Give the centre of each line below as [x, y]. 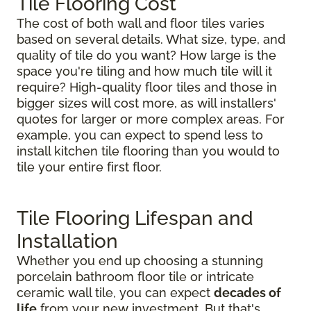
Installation [67, 241]
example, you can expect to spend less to [140, 135]
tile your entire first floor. [89, 167]
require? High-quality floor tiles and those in [147, 87]
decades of [247, 292]
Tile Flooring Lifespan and [135, 218]
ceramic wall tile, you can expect [115, 292]
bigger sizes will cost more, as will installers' [146, 103]
